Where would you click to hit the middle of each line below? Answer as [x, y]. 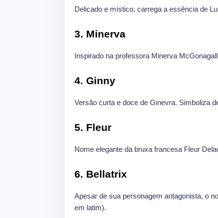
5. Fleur [93, 127]
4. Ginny [95, 81]
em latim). [90, 208]
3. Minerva [100, 34]
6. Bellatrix [101, 174]
